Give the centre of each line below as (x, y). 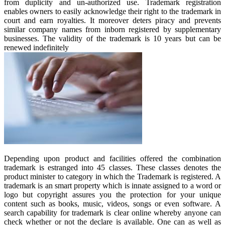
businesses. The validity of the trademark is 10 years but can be (113, 38)
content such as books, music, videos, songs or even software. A (113, 204)
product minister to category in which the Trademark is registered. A (113, 177)
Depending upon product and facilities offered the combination (113, 158)
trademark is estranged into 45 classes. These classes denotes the (113, 167)
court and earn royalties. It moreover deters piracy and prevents (113, 20)
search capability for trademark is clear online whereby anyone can (113, 213)
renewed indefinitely (36, 47)
